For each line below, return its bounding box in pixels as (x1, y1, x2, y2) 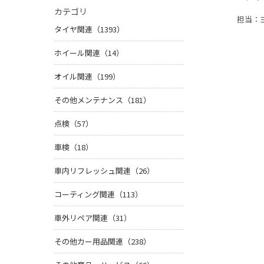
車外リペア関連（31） (54, 212, 131, 224)
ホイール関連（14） (54, 47, 124, 59)
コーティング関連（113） (54, 189, 143, 200)
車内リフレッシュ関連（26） (54, 165, 154, 177)
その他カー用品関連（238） (54, 236, 151, 247)
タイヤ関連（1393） (54, 24, 124, 35)
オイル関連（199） (54, 71, 120, 82)
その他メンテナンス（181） (54, 94, 151, 106)
